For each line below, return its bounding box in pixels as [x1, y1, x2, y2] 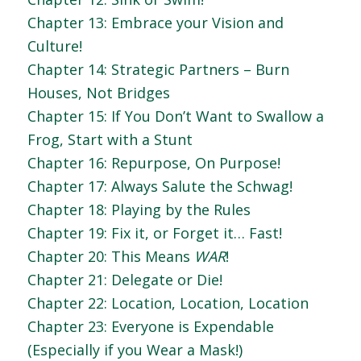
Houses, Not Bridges [27, 83, 170, 103]
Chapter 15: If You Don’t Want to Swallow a [27, 106, 324, 127]
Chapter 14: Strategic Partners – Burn [27, 60, 289, 80]
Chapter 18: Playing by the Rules [27, 200, 251, 220]
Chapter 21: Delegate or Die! [27, 270, 222, 290]
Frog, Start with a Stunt [27, 130, 193, 150]
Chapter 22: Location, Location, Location [27, 293, 309, 313]
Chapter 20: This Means [27, 247, 194, 267]
